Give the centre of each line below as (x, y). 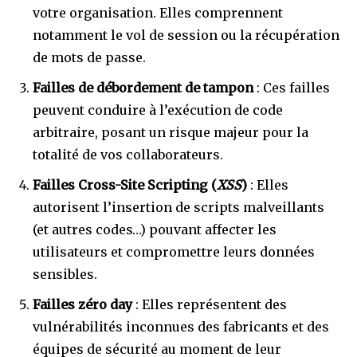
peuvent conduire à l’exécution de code (158, 110)
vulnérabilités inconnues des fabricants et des (181, 326)
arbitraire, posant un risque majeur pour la (171, 132)
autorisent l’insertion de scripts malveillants (178, 207)
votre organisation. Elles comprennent (158, 12)
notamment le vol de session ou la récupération (186, 35)
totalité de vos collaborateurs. (128, 154)
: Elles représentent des (210, 304)
